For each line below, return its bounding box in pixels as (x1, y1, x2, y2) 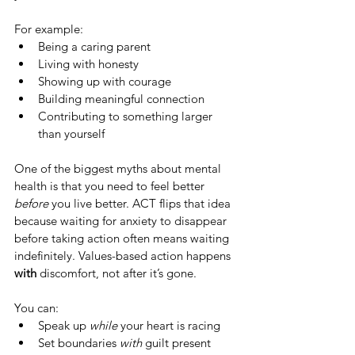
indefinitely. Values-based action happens (14, 248, 234, 263)
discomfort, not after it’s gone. (36, 265, 197, 281)
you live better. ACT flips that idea (48, 196, 234, 211)
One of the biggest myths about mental (14, 161, 224, 176)
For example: (14, 21, 86, 36)
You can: (14, 300, 59, 315)
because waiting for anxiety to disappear (14, 213, 230, 228)
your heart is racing (117, 318, 220, 333)
